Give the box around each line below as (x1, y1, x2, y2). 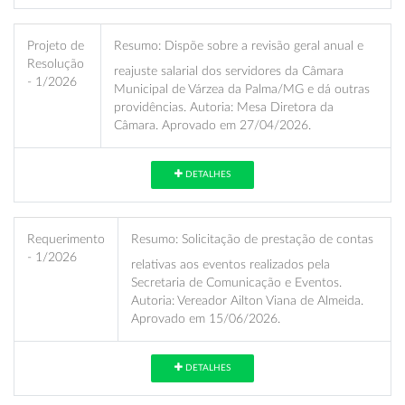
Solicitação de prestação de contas (178, 231, 373, 246)
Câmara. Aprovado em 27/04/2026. (114, 118, 311, 132)
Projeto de (27, 38, 84, 52)
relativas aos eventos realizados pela (131, 257, 330, 271)
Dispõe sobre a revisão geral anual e (161, 38, 363, 52)
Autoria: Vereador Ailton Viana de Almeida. (131, 293, 363, 307)
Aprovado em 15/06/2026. (131, 311, 280, 325)
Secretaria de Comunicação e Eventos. (131, 275, 342, 289)
